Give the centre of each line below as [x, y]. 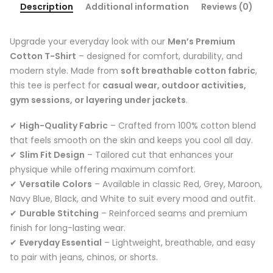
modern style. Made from [65, 71]
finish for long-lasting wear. [68, 228]
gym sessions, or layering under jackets [98, 100]
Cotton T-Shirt [43, 56]
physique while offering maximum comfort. [103, 170]
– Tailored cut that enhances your [159, 155]
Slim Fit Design [52, 155]
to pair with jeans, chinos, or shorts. [84, 257]
